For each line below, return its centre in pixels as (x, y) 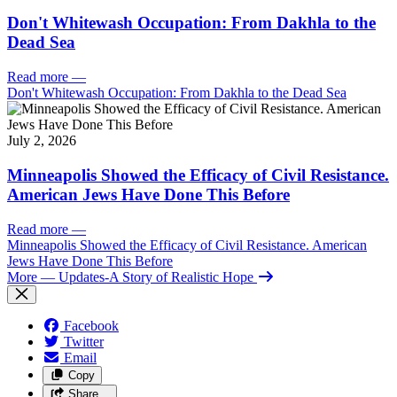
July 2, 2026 (42, 141)
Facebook (91, 325)
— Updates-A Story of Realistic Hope (147, 276)
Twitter (84, 341)
